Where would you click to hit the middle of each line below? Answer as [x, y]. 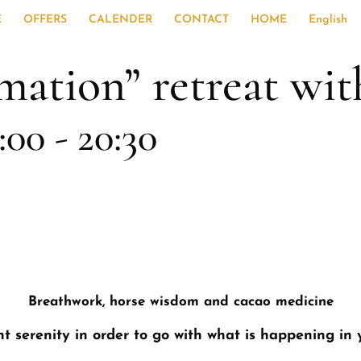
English [328, 19]
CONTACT [201, 19]
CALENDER [120, 19]
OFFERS [45, 19]
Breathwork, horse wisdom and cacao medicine [180, 301]
